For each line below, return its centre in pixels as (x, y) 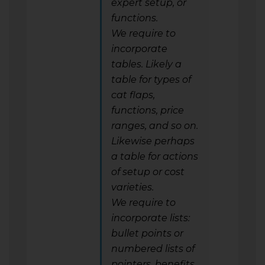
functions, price (148, 110)
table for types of (151, 79)
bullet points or (147, 233)
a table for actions (155, 156)
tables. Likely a (146, 64)
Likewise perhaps (153, 141)
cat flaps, (133, 95)
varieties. (132, 187)
